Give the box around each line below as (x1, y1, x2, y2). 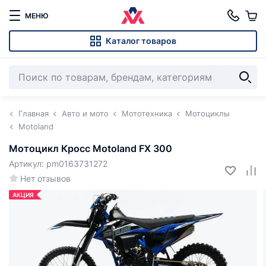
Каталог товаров (106, 36, 176, 46)
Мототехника (122, 109, 172, 118)
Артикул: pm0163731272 (9, 159, 107, 169)
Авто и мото (62, 109, 109, 118)
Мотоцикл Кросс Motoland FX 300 (9, 142, 172, 154)
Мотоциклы (185, 109, 230, 118)
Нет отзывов (20, 173, 71, 183)
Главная (18, 109, 49, 118)
